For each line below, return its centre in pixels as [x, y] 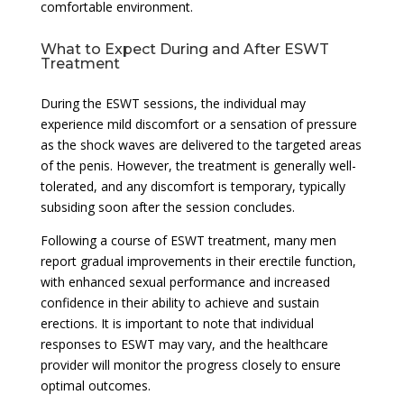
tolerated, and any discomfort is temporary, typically [193, 186]
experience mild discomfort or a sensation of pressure [198, 124]
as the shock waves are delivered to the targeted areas [201, 144]
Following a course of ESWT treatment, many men [188, 240]
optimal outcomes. [95, 385]
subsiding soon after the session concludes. [167, 207]
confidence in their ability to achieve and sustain [179, 302]
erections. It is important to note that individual [177, 323]
